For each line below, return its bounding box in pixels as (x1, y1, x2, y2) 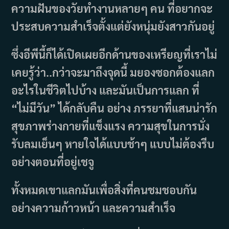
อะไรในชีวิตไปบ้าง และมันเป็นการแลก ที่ (11, 82, 200, 97)
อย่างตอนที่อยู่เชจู (11, 154, 95, 169)
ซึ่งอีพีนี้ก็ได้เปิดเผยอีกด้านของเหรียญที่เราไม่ (11, 47, 218, 61)
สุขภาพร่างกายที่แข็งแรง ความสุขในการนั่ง (11, 118, 210, 133)
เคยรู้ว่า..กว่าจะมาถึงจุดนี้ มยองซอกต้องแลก (11, 64, 215, 79)
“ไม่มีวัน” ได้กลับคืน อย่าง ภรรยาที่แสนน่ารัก (11, 100, 218, 115)
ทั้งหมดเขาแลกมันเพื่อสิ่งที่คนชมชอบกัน (11, 182, 197, 197)
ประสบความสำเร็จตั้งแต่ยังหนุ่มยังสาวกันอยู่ (11, 18, 215, 33)
